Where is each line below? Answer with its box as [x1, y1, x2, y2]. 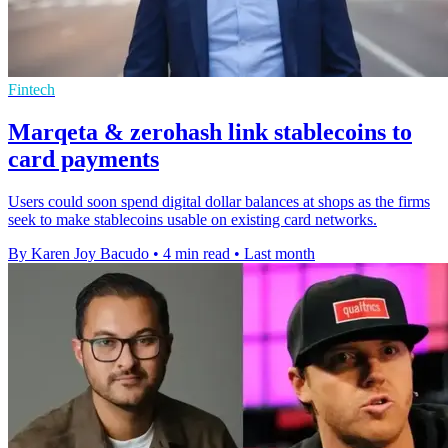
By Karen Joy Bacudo [8, 245, 149, 263]
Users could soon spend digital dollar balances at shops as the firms [8, 193, 430, 211]
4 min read [163, 245, 230, 263]
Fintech [8, 81, 55, 99]
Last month [244, 245, 315, 263]
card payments [8, 146, 159, 173]
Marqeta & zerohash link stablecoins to [8, 119, 412, 146]
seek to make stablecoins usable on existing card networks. [8, 211, 377, 229]
